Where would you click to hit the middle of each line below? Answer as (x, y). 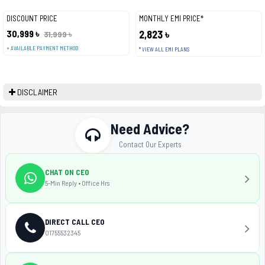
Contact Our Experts (150, 144)
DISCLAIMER (37, 92)
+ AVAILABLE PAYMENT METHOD (42, 48)
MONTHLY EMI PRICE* (171, 18)
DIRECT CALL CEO (75, 222)
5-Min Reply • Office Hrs (77, 182)
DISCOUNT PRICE (32, 18)
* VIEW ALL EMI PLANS (164, 49)
